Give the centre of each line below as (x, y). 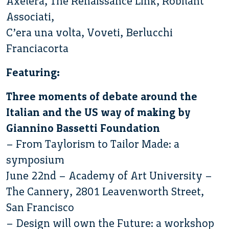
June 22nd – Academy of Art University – (109, 175)
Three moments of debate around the (102, 96)
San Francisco (40, 207)
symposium (35, 159)
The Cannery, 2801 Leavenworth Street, (105, 191)
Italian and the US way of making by (98, 112)
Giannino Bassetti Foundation (83, 128)
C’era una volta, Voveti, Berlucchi (89, 32)
